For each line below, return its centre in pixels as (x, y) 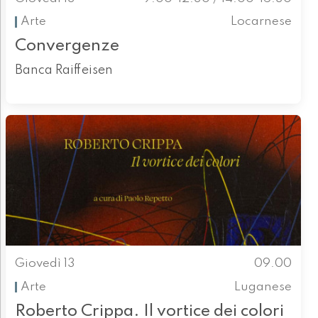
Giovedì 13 (45, 264)
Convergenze (67, 46)
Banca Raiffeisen (64, 71)
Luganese (263, 287)
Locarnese (262, 22)
